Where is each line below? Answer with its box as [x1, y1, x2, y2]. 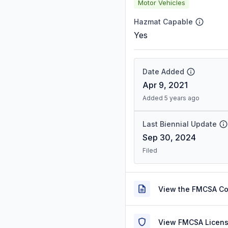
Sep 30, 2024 [142, 132, 196, 142]
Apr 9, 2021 [142, 80, 188, 90]
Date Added [142, 67, 184, 76]
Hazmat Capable [134, 17, 193, 26]
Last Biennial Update [142, 120, 217, 128]
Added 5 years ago [142, 94, 199, 102]
